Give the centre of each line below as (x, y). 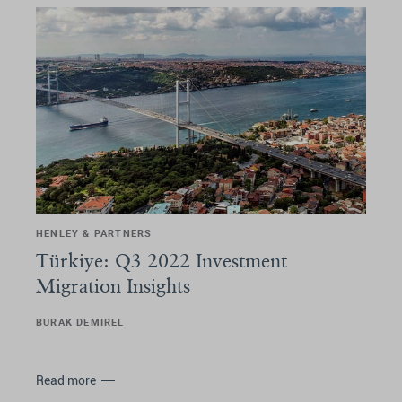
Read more (66, 380)
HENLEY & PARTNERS (94, 232)
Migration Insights (113, 285)
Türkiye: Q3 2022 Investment (162, 260)
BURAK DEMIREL (80, 321)
